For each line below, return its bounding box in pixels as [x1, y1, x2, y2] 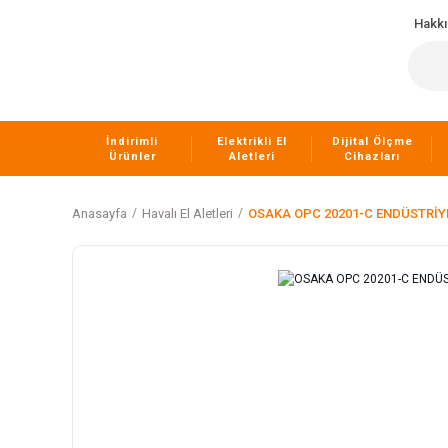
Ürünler [108, 149, 156, 163]
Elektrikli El [217, 134, 287, 148]
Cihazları [344, 149, 400, 163]
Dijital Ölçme [331, 134, 413, 148]
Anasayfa [72, 206, 127, 221]
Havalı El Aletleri [142, 206, 233, 221]
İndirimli [106, 134, 158, 148]
